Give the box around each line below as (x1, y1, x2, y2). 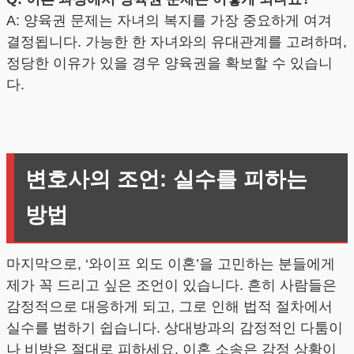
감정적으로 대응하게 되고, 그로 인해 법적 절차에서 (6, 299, 333, 315)
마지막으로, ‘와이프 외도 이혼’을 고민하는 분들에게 (6, 256, 335, 273)
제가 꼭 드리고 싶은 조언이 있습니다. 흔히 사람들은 (6, 277, 337, 294)
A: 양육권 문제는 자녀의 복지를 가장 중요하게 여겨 (6, 12, 332, 28)
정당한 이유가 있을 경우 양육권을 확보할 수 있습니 (6, 55, 333, 71)
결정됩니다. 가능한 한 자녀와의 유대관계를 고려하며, (6, 33, 347, 50)
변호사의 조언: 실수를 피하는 (24, 168, 307, 192)
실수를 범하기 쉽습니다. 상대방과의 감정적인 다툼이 (6, 320, 343, 337)
